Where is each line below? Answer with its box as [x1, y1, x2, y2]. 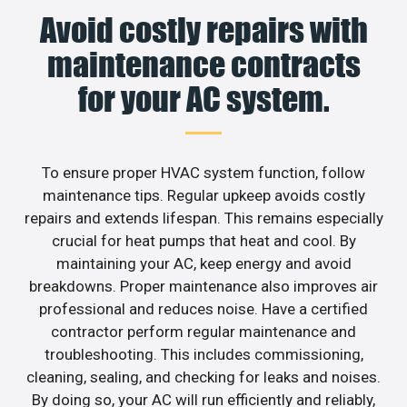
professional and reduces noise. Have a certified [39, 300, 368, 319]
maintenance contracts [46, 45, 361, 85]
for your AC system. [77, 79, 330, 120]
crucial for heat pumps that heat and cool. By [51, 232, 356, 251]
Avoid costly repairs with [39, 10, 368, 51]
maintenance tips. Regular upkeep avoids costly [42, 186, 365, 205]
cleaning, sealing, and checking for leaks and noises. [26, 368, 381, 387]
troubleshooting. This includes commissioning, [44, 345, 363, 364]
